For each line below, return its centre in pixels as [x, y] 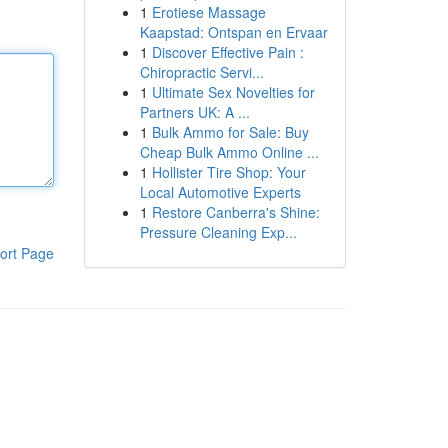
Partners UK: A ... [194, 112]
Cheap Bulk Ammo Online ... [229, 152]
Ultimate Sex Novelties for [233, 92]
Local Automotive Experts [220, 192]
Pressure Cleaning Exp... [218, 232]
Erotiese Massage [208, 12]
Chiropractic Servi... [201, 72]
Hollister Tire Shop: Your [228, 172]
